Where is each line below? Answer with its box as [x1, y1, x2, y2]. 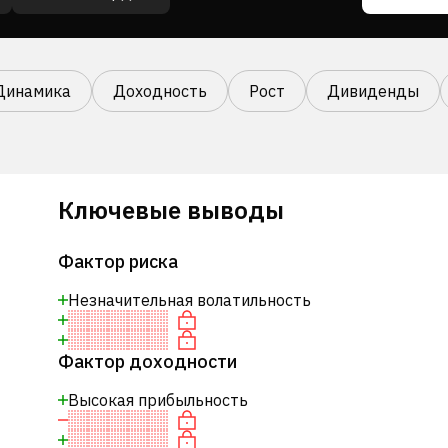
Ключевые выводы [57, 194, 284, 226]
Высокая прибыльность [67, 390, 248, 410]
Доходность [113, 81, 207, 101]
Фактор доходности [57, 350, 237, 373]
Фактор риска [57, 250, 178, 273]
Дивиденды [327, 81, 419, 101]
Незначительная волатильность [67, 290, 311, 310]
